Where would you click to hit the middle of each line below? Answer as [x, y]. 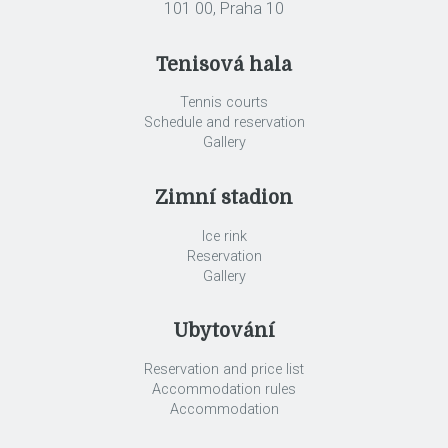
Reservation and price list [224, 370]
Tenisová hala [224, 64]
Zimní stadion [224, 198]
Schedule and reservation [224, 123]
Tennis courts [224, 103]
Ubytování [224, 331]
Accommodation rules [224, 390]
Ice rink [224, 236]
